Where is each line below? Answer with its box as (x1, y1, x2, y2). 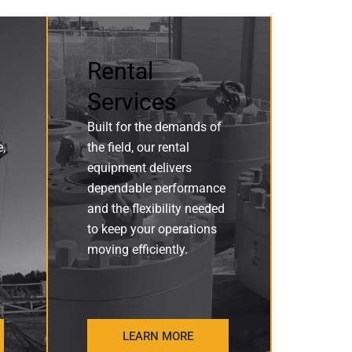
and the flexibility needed (86, 201, 225, 216)
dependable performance (86, 181, 225, 196)
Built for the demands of (86, 119, 222, 134)
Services (86, 88, 176, 115)
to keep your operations (86, 222, 217, 236)
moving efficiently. (86, 242, 188, 257)
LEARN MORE (122, 329, 193, 343)
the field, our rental (86, 140, 189, 155)
